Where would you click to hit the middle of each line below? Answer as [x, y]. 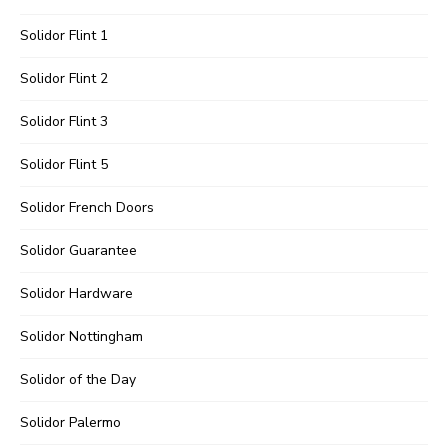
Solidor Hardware [76, 294]
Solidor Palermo [70, 423]
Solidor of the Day [78, 380]
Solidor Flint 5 [64, 165]
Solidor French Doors [87, 208]
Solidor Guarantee [78, 251]
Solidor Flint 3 [64, 122]
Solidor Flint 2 [64, 79]
